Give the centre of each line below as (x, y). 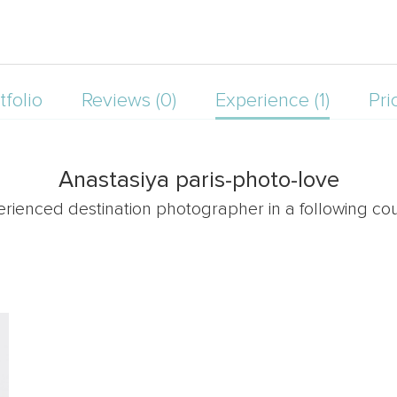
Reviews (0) (128, 101)
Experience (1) (272, 101)
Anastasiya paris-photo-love (198, 180)
